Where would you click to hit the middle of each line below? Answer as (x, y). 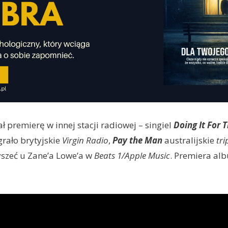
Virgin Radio (85, 140)
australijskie (189, 140)
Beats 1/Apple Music (132, 155)
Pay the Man (137, 140)
